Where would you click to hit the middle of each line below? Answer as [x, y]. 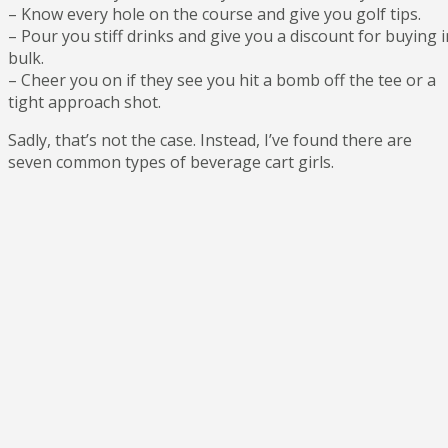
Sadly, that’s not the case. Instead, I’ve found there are [210, 139]
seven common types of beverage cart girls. [171, 161]
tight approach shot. [84, 101]
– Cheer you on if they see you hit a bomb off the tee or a [222, 79]
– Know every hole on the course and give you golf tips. [214, 13]
